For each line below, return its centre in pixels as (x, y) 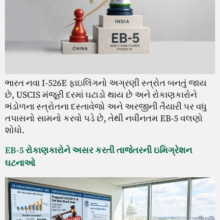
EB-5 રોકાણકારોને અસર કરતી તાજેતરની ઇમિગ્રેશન (98, 150)
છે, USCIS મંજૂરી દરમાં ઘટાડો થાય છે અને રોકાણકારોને (101, 95)
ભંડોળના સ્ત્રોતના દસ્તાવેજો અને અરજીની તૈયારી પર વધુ (106, 107)
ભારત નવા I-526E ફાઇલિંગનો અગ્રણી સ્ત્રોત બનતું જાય (106, 83)
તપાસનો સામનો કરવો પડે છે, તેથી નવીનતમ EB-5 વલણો (104, 119)
